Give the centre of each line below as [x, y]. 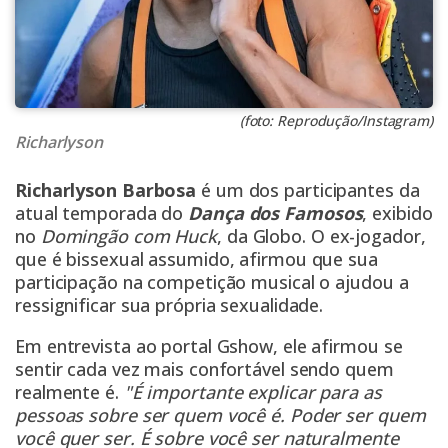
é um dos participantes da [310, 190]
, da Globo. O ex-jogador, [321, 236]
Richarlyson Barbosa [108, 190]
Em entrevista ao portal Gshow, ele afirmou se [209, 346]
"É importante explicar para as [252, 392]
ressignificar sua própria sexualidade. [169, 305]
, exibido [397, 213]
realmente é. [69, 392]
